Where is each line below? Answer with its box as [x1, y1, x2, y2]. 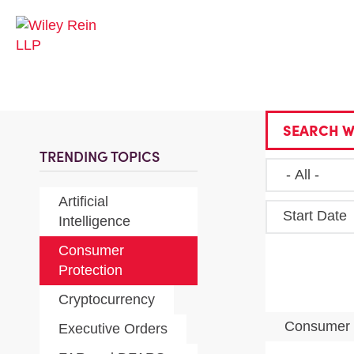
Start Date [282, 208, 347, 224]
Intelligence [58, 213, 130, 229]
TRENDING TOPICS [40, 148, 160, 166]
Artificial [58, 194, 108, 209]
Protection [58, 262, 122, 278]
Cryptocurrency [58, 292, 155, 307]
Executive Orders [58, 321, 168, 337]
